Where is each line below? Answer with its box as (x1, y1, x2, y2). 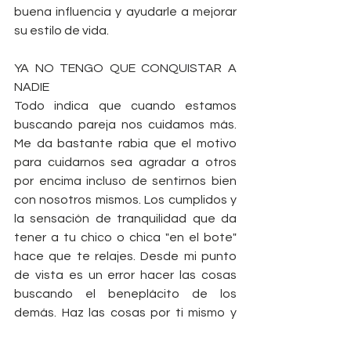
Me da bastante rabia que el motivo (14, 137, 237, 150)
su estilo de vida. (14, 24, 109, 38)
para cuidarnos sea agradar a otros (14, 156, 237, 169)
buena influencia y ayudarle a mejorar (14, 5, 237, 19)
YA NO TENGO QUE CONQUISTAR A (14, 62, 237, 75)
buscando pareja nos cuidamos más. (14, 118, 237, 132)
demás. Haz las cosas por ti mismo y (14, 306, 237, 320)
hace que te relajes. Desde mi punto (14, 250, 237, 263)
